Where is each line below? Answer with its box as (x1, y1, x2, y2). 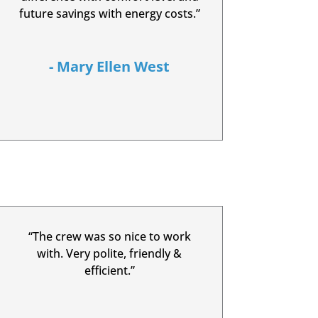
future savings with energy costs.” (18, 6, 200, 22)
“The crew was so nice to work (28, 228, 191, 244)
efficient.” (84, 262, 135, 278)
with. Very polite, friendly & (37, 245, 182, 261)
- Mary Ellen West (49, 57, 170, 77)
